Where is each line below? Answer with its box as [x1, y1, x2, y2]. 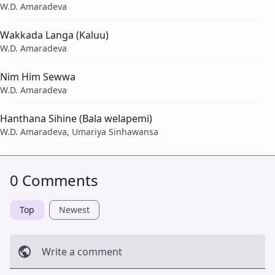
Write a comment [42, 244, 122, 258]
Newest [59, 203, 90, 215]
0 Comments [10, 169, 98, 190]
